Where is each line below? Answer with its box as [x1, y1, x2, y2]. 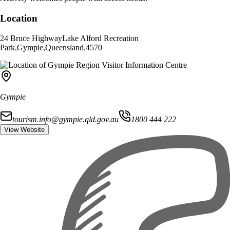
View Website [4, 125, 45, 133]
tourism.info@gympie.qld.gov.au [12, 114, 119, 124]
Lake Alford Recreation [62, 33, 139, 43]
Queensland [45, 43, 84, 52]
